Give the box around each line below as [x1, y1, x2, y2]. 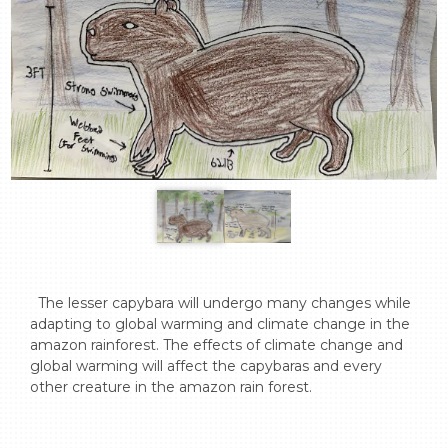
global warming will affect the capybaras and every [30, 357, 382, 376]
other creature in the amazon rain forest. [30, 378, 312, 397]
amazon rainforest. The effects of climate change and [30, 336, 403, 355]
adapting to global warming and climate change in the [30, 315, 410, 334]
